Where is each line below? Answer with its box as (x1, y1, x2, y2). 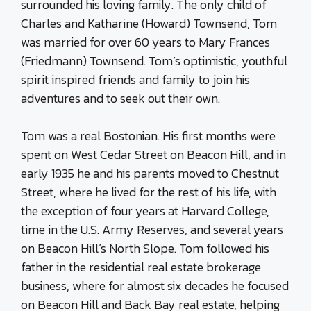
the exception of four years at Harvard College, (21, 201, 269, 221)
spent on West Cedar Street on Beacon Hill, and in (21, 145, 286, 165)
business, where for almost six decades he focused (21, 276, 289, 296)
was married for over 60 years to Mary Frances (21, 33, 270, 52)
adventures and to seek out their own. (21, 89, 220, 108)
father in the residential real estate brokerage (21, 258, 261, 277)
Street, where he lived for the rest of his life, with (21, 183, 276, 202)
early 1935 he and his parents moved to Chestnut (21, 164, 279, 183)
